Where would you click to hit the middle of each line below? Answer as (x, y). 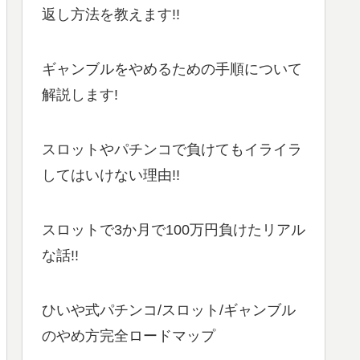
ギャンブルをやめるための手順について (172, 70)
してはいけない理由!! (111, 176)
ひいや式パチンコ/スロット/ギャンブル (169, 311)
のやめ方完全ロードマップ (129, 336)
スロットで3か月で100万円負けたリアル (174, 230)
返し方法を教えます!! (111, 15)
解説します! (80, 95)
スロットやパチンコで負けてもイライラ (172, 150)
